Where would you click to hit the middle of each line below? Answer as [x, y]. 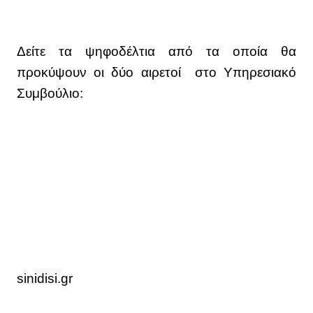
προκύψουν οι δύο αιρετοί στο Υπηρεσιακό [156, 73]
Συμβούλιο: [50, 94]
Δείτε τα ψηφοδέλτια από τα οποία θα [156, 52]
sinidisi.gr [45, 279]
